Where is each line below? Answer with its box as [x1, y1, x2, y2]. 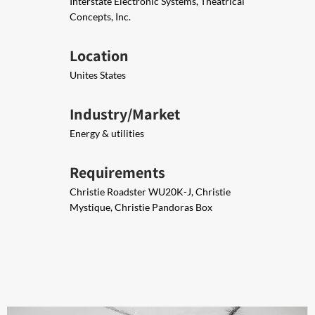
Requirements [70, 162, 165, 182]
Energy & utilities [70, 127, 144, 139]
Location [70, 46, 129, 65]
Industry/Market [70, 104, 180, 124]
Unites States [70, 69, 126, 81]
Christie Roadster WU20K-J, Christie [70, 186, 231, 198]
